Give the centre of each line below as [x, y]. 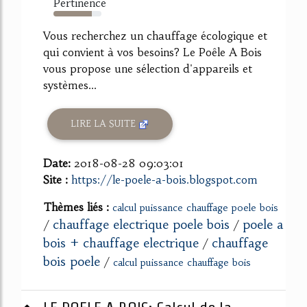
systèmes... [70, 85]
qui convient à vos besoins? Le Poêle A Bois [152, 52]
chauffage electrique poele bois [141, 224]
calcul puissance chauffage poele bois [195, 207]
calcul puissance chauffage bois [182, 262]
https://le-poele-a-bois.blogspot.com [164, 179]
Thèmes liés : [78, 207]
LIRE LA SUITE [105, 124]
